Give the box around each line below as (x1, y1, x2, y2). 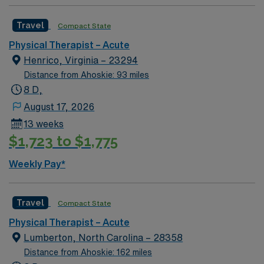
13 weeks (24, 119, 64, 128)
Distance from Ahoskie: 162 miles (24, 247, 152, 256)
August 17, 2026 (24, 102, 95, 111)
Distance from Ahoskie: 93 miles (24, 71, 149, 79)
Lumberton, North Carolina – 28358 (24, 232, 183, 242)
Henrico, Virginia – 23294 (24, 55, 138, 65)
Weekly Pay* (9, 159, 65, 169)
